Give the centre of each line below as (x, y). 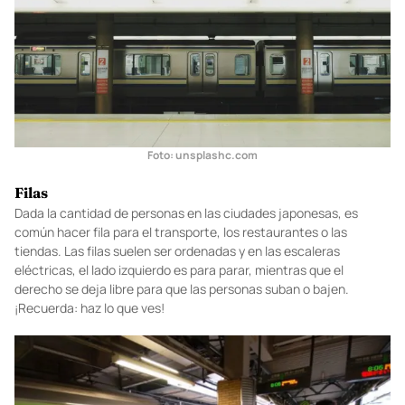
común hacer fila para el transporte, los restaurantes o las (181, 319)
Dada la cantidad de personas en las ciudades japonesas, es (186, 300)
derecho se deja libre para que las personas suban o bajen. (182, 376)
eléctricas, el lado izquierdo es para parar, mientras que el (179, 357)
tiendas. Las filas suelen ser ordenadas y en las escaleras (177, 338)
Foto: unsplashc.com (202, 242)
